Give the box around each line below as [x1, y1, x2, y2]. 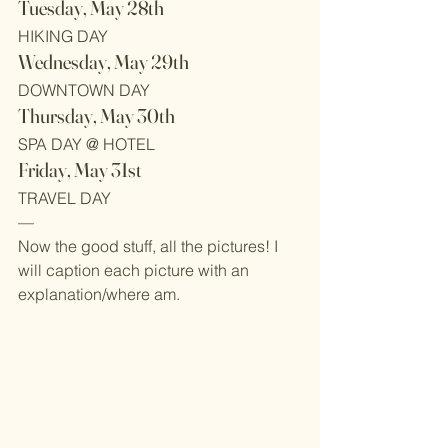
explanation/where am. [18, 284, 180, 304]
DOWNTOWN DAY [18, 80, 150, 100]
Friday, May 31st [18, 157, 142, 182]
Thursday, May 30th [18, 103, 175, 128]
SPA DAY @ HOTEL [18, 134, 155, 154]
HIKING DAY [18, 26, 108, 46]
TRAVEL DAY [18, 188, 111, 208]
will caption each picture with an [18, 260, 253, 280]
